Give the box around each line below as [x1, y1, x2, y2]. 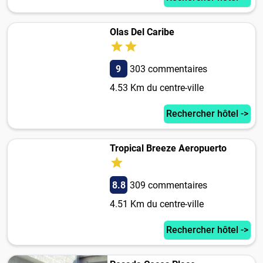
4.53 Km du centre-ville [109, 82, 204, 94]
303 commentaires [129, 63, 207, 75]
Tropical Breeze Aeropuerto [109, 143, 227, 154]
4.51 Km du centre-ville [109, 198, 204, 210]
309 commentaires [129, 180, 207, 191]
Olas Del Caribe [109, 26, 174, 38]
